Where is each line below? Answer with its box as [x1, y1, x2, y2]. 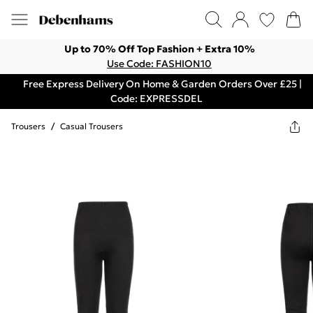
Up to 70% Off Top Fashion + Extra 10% [64, 43, 255, 55]
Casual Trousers [60, 121, 123, 131]
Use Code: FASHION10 [107, 57, 212, 70]
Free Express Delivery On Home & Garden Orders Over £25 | [22, 78, 302, 90]
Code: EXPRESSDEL [110, 92, 203, 105]
